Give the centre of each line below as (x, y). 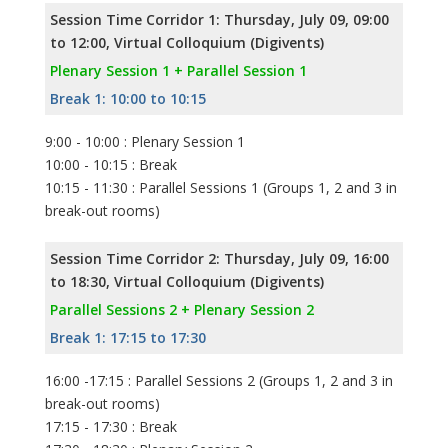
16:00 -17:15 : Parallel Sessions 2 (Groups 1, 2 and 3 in (219, 380)
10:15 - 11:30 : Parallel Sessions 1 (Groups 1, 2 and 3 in (221, 187)
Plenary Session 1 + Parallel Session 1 (178, 70)
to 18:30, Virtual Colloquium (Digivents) (187, 281)
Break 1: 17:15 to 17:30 (128, 337)
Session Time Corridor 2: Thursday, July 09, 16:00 (219, 258)
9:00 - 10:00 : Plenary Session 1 (145, 141)
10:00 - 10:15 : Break (111, 164)
